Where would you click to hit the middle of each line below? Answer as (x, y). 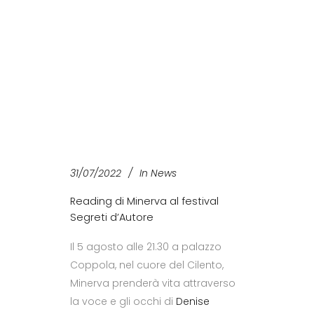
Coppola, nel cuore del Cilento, (147, 265)
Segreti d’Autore (112, 217)
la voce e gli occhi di (123, 301)
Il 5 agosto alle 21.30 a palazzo (146, 246)
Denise (193, 301)
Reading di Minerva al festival (144, 201)
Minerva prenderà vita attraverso (153, 283)
